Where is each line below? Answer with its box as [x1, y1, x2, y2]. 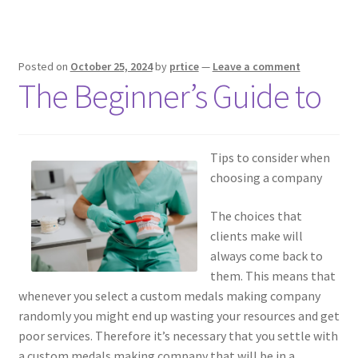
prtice [169, 59, 199, 74]
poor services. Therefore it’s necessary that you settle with [18, 327, 338, 344]
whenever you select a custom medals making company [18, 287, 320, 304]
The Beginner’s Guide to [18, 75, 321, 117]
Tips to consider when [209, 149, 330, 166]
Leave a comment [212, 59, 300, 74]
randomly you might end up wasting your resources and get [18, 307, 340, 324]
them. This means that [209, 267, 336, 284]
